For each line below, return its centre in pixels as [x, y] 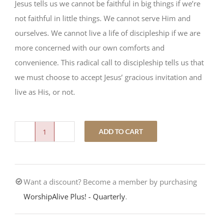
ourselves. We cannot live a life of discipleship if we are [108, 33]
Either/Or [60, 138]
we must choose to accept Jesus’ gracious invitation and [108, 77]
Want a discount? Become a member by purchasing [110, 182]
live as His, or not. [45, 92]
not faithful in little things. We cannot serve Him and [103, 18]
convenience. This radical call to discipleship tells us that [109, 63]
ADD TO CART [121, 132]
